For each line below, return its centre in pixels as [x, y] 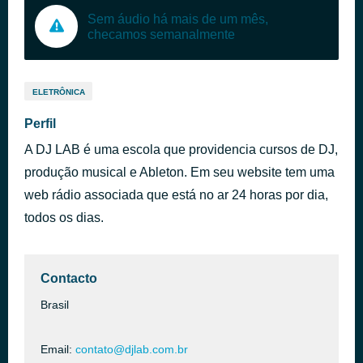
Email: [58, 349]
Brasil [55, 305]
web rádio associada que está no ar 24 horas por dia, [176, 195]
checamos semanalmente [161, 34]
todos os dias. [64, 218]
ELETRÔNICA [58, 92]
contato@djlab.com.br [132, 349]
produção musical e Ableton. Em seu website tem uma [179, 172]
